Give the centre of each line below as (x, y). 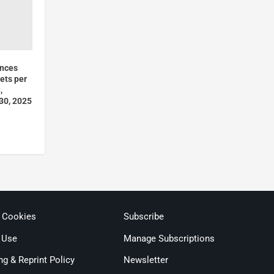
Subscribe (144, 217)
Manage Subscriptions (169, 238)
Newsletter (146, 260)
